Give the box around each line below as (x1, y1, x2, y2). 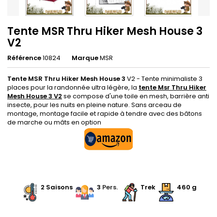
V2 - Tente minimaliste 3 (125, 74, 202, 83)
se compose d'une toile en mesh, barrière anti (62, 92, 209, 101)
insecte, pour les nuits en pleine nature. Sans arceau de (7, 100, 182, 109)
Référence (7, 53, 41, 62)
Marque (72, 53, 98, 62)
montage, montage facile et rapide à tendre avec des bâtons (7, 109, 202, 118)
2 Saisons (40, 183, 73, 192)
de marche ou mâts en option (7, 118, 101, 127)
